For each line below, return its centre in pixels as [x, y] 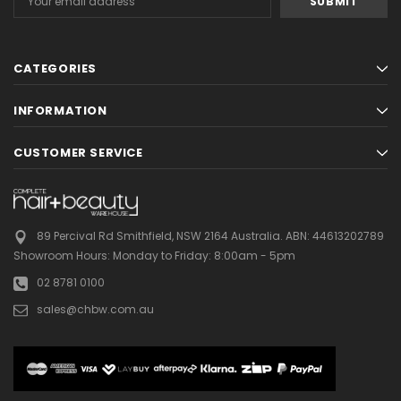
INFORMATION [60, 110]
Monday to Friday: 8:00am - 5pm [203, 255]
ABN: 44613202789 [333, 235]
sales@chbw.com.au [95, 309]
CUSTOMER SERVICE [78, 152]
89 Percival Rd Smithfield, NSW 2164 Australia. [159, 235]
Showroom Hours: [62, 255]
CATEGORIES [55, 68]
